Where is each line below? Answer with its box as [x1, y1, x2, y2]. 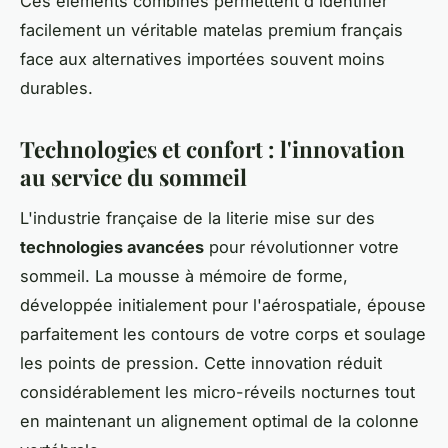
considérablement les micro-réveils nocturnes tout [20, 381, 415, 402]
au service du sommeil [20, 162, 247, 193]
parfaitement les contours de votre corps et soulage [20, 323, 426, 344]
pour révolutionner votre [204, 236, 399, 257]
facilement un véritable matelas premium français [20, 20, 403, 41]
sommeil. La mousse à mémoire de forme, [20, 265, 348, 286]
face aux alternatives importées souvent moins [20, 49, 385, 70]
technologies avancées [20, 236, 204, 257]
